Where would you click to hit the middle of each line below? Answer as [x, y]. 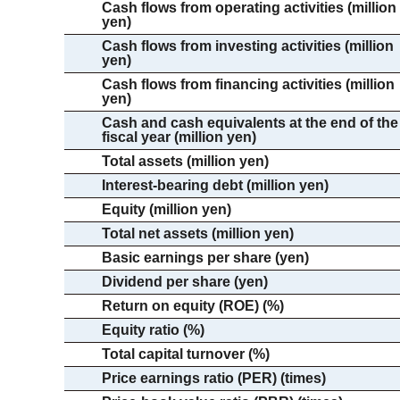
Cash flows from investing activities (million [248, 46]
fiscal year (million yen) [179, 137]
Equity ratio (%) [153, 330]
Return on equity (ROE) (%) [193, 306]
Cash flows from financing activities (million [248, 84]
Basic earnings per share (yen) [205, 258]
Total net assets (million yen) [198, 233]
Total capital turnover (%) [186, 354]
